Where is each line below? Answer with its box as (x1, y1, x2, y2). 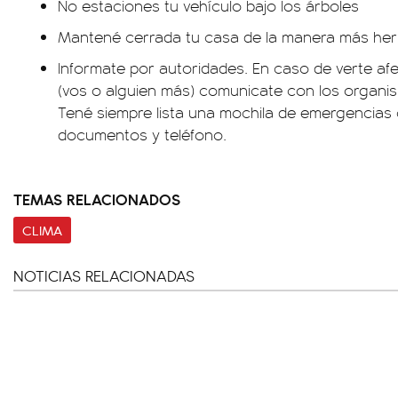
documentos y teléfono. (58, 123, 227, 145)
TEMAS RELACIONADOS (13, 187, 180, 210)
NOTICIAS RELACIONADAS (13, 265, 195, 286)
